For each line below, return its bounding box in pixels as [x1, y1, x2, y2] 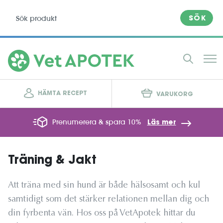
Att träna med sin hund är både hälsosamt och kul [8, 181, 200, 190]
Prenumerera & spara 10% [52, 117, 143, 126]
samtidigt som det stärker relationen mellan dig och [8, 195, 209, 204]
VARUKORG [156, 91, 194, 98]
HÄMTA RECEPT [38, 91, 88, 97]
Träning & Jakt [8, 155, 97, 167]
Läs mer [147, 119, 176, 126]
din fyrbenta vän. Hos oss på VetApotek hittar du [8, 209, 195, 218]
